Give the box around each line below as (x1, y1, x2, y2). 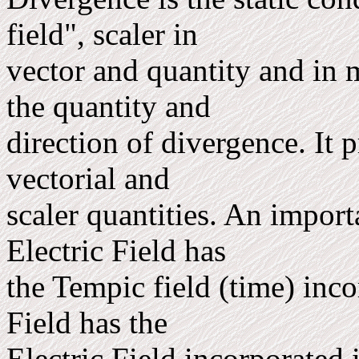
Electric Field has (6, 233, 234, 268)
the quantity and (6, 89, 219, 123)
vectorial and (6, 161, 178, 196)
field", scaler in (6, 17, 206, 51)
